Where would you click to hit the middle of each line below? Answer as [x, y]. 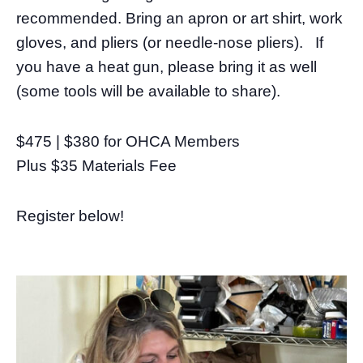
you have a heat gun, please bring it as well [167, 66]
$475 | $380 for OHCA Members [128, 141]
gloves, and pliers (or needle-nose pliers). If [170, 42]
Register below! [70, 216]
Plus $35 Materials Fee [96, 165]
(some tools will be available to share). [148, 91]
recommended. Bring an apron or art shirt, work [179, 18]
